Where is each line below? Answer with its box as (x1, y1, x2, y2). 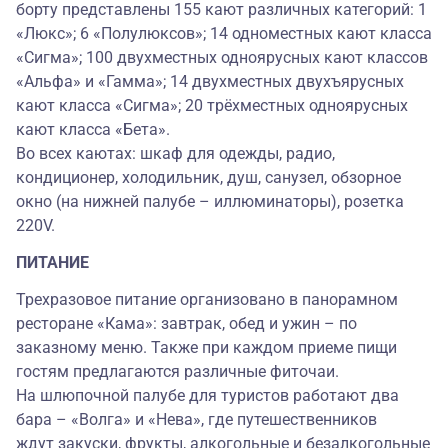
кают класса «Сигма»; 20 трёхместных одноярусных (16, 96, 408, 115)
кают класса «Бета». (16, 120, 170, 139)
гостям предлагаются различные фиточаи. (16, 362, 339, 381)
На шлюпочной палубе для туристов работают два (16, 386, 399, 405)
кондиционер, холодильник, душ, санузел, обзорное (16, 168, 401, 187)
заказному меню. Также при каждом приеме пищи (16, 338, 397, 357)
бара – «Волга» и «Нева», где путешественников (16, 410, 377, 429)
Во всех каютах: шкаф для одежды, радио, (16, 144, 335, 163)
